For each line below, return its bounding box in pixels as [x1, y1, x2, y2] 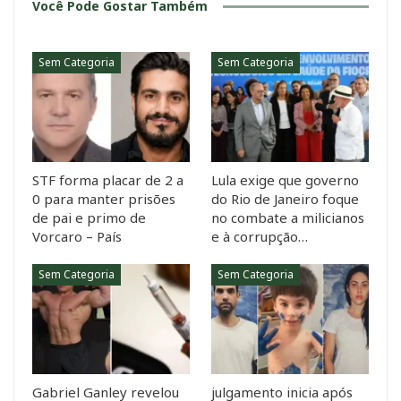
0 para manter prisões [32, 190, 175, 209]
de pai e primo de [32, 209, 146, 227]
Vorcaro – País [32, 227, 122, 246]
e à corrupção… [211, 227, 308, 246]
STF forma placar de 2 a [32, 171, 183, 190]
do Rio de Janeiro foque [211, 190, 359, 209]
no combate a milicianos [211, 209, 364, 227]
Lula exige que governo [211, 171, 359, 190]
